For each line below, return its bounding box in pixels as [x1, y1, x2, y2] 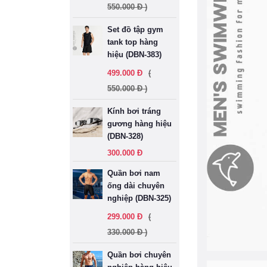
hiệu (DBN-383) [107, 50, 162, 59]
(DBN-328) [107, 132, 143, 141]
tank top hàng [107, 38, 158, 46]
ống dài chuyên [107, 181, 164, 190]
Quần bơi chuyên [107, 250, 171, 259]
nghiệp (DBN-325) [107, 194, 171, 203]
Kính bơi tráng [107, 107, 161, 116]
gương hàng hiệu [107, 119, 172, 128]
